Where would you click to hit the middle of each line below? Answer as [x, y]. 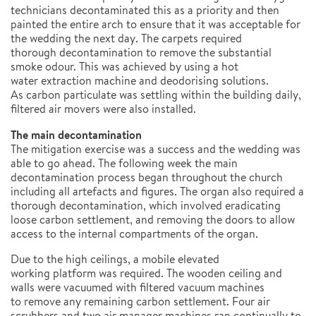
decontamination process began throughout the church [147, 177]
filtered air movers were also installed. [103, 109]
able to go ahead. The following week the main [124, 163]
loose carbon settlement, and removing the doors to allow [153, 220]
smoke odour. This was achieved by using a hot [124, 67]
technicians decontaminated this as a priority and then [145, 10]
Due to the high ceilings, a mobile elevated [115, 259]
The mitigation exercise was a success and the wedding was [156, 149]
